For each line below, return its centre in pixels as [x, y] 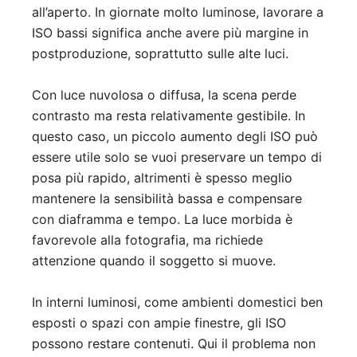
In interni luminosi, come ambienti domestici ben [177, 302]
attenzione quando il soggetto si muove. [154, 260]
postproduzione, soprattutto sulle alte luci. [160, 53]
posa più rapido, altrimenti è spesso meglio [162, 177]
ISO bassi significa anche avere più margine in [170, 32]
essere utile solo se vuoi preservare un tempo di [177, 157]
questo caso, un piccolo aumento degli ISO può [175, 136]
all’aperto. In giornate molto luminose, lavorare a [178, 12]
